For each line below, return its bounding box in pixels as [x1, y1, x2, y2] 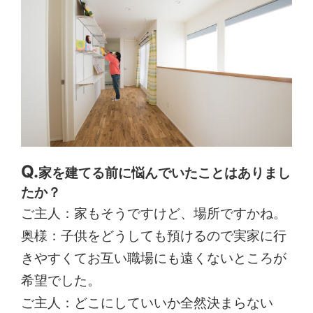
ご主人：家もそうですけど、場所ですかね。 [21, 205, 287, 222]
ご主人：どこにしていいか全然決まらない [21, 294, 274, 312]
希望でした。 [21, 272, 101, 289]
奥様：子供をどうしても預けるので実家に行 [21, 227, 287, 245]
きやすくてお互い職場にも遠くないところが [21, 249, 287, 267]
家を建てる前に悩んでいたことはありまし [38, 164, 291, 182]
